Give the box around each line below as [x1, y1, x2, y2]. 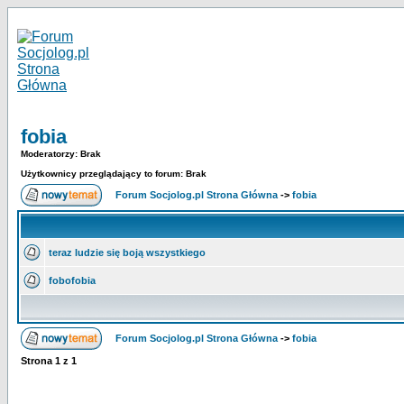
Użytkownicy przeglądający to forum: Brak [21, 169, 207, 179]
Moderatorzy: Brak [21, 149, 101, 159]
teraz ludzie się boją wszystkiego [49, 247, 206, 258]
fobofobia [49, 275, 96, 286]
